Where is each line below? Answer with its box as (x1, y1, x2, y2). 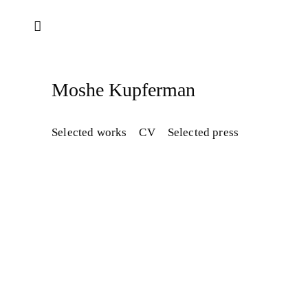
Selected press (167, 126, 239, 139)
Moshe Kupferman (52, 79, 195, 100)
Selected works (52, 126, 127, 139)
